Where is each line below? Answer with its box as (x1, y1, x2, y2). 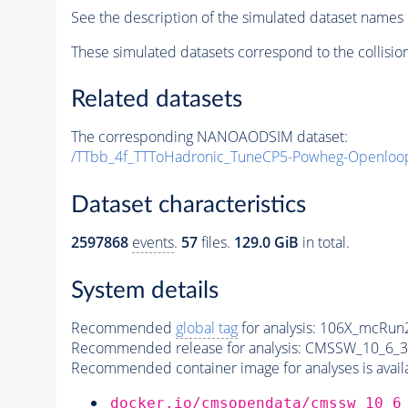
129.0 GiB (233, 232, 299, 252)
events (131, 232, 174, 252)
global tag (175, 317, 238, 338)
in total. (298, 232, 350, 252)
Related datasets (70, 87, 242, 112)
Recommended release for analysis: (70, 337, 301, 358)
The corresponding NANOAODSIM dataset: (70, 127, 348, 148)
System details (70, 278, 219, 302)
